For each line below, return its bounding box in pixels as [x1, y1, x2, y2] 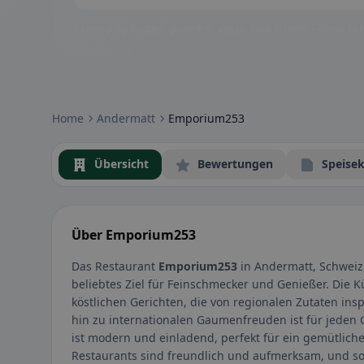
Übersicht [94, 156, 149, 171]
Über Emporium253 [71, 226, 196, 245]
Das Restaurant [71, 258, 158, 275]
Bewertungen [197, 156, 273, 171]
